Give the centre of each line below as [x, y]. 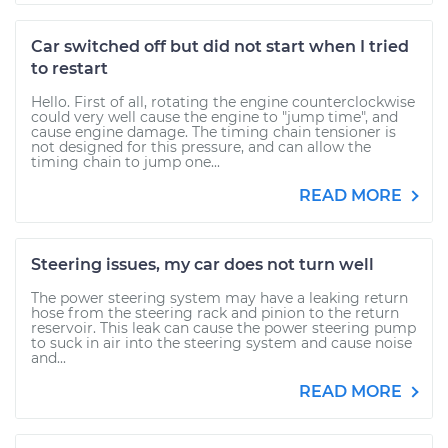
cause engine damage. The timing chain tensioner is [213, 132]
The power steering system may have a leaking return [219, 298]
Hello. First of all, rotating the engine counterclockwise [223, 102]
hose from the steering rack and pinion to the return [215, 313]
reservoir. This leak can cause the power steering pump [223, 328]
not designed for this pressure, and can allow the [201, 147]
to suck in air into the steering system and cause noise [221, 343]
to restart [69, 68]
